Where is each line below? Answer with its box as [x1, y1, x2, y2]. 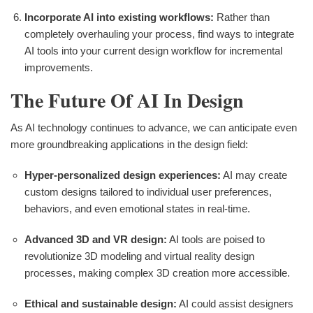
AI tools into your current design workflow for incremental [24, 44, 282, 57]
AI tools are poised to [167, 233, 265, 246]
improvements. [24, 61, 93, 73]
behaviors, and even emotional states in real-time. [24, 203, 250, 215]
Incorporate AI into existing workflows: [24, 10, 214, 23]
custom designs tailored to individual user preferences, [24, 186, 272, 198]
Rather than [214, 10, 270, 23]
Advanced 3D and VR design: [24, 233, 167, 246]
